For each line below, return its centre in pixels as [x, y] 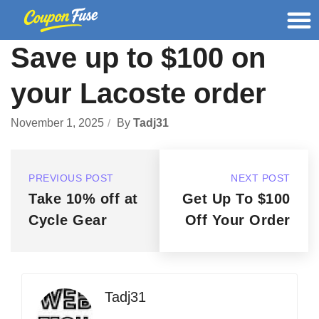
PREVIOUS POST [71, 178]
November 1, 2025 [57, 123]
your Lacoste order [138, 93]
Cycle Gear [68, 220]
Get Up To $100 [236, 199]
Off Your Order [237, 220]
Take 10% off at [83, 199]
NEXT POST [261, 178]
